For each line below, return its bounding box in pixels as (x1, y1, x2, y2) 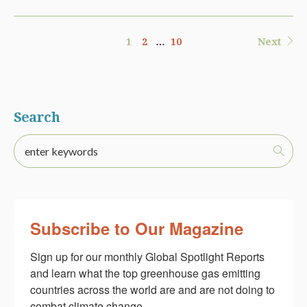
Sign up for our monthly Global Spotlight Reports (30, 248, 265, 265)
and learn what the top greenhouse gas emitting (30, 265, 260, 281)
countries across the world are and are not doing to (30, 281, 275, 297)
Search (14, 108, 60, 125)
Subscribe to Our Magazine (30, 216, 243, 240)
